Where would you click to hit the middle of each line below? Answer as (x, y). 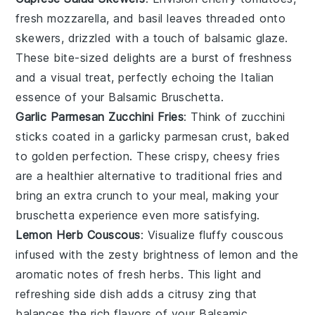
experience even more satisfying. (167, 215)
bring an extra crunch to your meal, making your (147, 195)
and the (275, 254)
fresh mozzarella (61, 18)
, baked (269, 136)
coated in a (83, 136)
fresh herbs (149, 274)
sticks (32, 136)
